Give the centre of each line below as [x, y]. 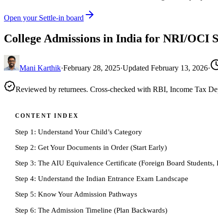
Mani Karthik [40, 68]
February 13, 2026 [179, 68]
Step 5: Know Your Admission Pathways [76, 194]
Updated [137, 68]
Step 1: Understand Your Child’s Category [78, 132]
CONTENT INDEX [47, 116]
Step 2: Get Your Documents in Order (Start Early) [91, 147]
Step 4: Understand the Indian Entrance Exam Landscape [101, 179]
